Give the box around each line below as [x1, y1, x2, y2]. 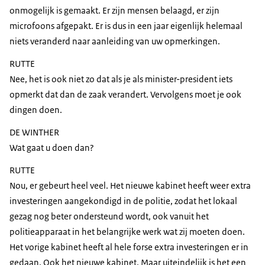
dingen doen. [9, 104, 62, 116]
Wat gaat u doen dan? [9, 142, 94, 154]
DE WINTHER [9, 127, 59, 138]
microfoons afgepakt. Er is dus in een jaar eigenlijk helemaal [9, 20, 243, 32]
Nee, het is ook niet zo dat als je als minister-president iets [9, 73, 232, 85]
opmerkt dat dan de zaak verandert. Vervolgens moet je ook [9, 89, 241, 101]
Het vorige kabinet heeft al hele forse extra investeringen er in [9, 241, 248, 253]
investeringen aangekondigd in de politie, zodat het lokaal [9, 195, 237, 207]
